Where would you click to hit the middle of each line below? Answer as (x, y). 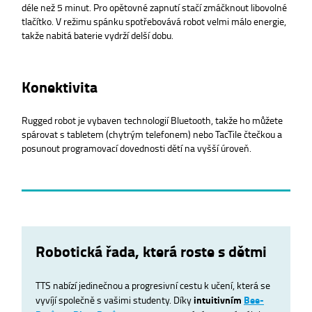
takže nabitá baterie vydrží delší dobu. (97, 35)
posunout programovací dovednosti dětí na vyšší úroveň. (136, 147)
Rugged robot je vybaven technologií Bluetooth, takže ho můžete (152, 119)
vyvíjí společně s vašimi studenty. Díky (115, 299)
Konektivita (60, 87)
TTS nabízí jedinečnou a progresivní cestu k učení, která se (153, 284)
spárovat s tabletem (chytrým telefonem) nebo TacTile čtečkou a (152, 133)
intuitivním (219, 299)
